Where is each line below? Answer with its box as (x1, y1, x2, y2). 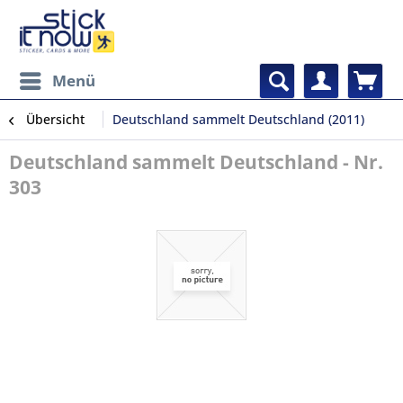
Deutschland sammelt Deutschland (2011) (112, 111, 364, 128)
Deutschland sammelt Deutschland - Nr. (9, 149, 383, 175)
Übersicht (26, 111, 85, 128)
